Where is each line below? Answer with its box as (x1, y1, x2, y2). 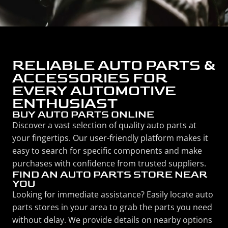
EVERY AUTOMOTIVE (12, 82, 176, 100)
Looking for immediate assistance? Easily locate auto (12, 189, 213, 200)
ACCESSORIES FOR (12, 69, 167, 87)
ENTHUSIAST (12, 95, 118, 112)
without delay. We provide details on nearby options (12, 214, 212, 225)
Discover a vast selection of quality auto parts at (12, 120, 196, 131)
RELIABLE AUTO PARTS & (12, 56, 215, 74)
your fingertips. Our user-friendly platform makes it (12, 132, 208, 144)
